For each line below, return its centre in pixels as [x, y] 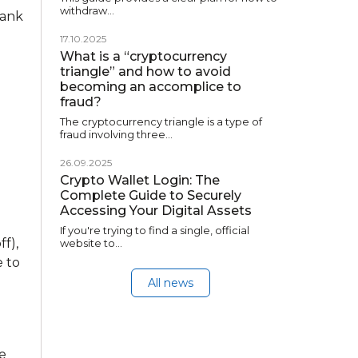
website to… [91, 243]
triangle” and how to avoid [145, 72]
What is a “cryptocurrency [143, 56]
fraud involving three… [116, 134]
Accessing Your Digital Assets [156, 211]
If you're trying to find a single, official [155, 230]
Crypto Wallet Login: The [140, 180]
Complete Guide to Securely [151, 195]
